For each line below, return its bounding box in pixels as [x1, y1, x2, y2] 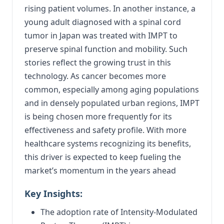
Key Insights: [24, 187, 82, 199]
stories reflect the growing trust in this [24, 56, 171, 68]
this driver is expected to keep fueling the [24, 151, 181, 162]
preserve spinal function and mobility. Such [24, 43, 187, 54]
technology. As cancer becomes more [24, 70, 166, 81]
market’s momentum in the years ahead [24, 164, 176, 176]
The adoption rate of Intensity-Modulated [40, 206, 197, 217]
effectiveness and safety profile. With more [24, 124, 186, 135]
